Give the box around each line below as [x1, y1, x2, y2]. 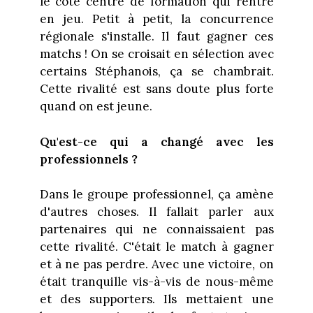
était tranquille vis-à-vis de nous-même [39, 274, 274, 290]
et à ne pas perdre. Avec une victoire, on [39, 256, 274, 272]
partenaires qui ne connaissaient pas [39, 221, 274, 238]
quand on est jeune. [39, 99, 152, 115]
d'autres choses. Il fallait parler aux [39, 204, 274, 220]
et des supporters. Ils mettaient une [39, 291, 274, 307]
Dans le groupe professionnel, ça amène [39, 187, 274, 203]
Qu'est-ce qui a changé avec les [39, 133, 274, 150]
